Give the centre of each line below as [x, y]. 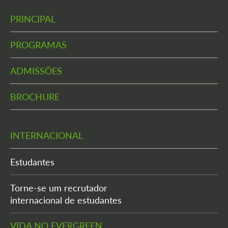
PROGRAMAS [38, 45]
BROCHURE [35, 96]
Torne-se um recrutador [59, 188]
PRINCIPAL [33, 19]
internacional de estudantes [66, 200]
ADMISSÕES [36, 70]
